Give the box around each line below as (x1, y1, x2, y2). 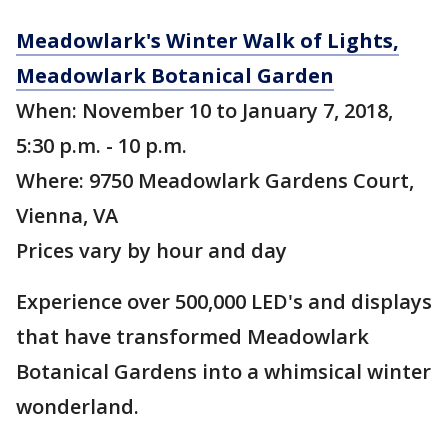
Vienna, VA (16, 202, 118, 229)
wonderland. (16, 393, 139, 420)
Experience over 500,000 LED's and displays (16, 288, 432, 315)
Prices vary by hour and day (16, 237, 287, 264)
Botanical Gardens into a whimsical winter (16, 358, 431, 385)
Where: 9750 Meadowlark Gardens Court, (16, 167, 414, 194)
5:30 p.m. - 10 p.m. (16, 132, 187, 159)
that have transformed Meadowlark (16, 323, 369, 350)
